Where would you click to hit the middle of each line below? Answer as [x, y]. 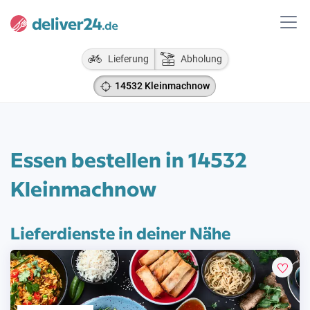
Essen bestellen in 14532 [129, 159]
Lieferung [125, 59]
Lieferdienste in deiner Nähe [120, 232]
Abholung [198, 59]
